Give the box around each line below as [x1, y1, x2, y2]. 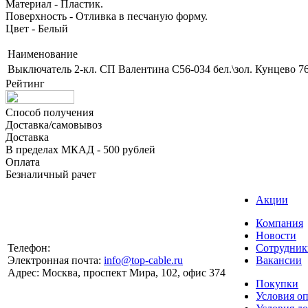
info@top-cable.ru [104, 254, 183, 266]
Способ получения [5, 106, 93, 118]
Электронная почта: [8, 254, 101, 266]
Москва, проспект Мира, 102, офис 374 [39, 266, 225, 278]
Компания [256, 217, 303, 229]
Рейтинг [5, 77, 45, 89]
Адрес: [8, 266, 39, 278]
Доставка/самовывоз [5, 118, 102, 131]
